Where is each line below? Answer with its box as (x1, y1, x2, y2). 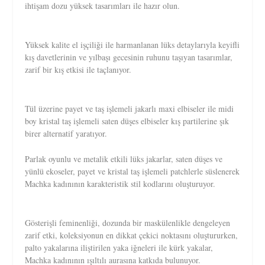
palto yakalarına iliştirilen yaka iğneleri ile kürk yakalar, (25, 241, 214, 253)
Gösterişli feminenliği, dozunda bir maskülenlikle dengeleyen (25, 216, 231, 228)
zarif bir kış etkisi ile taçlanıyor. (25, 63, 132, 75)
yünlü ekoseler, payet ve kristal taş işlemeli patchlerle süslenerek (25, 165, 240, 177)
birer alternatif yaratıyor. (25, 127, 108, 139)
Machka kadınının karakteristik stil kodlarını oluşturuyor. (25, 177, 216, 189)
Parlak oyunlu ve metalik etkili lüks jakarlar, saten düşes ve (25, 153, 223, 164)
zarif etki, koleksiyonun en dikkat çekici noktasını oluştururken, (25, 229, 238, 241)
